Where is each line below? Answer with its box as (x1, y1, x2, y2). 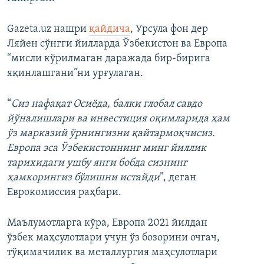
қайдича (89, 24, 130, 35)
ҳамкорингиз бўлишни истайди (7, 172, 160, 184)
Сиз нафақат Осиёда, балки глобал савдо (11, 98, 202, 110)
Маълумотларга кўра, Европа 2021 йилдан (7, 217, 207, 229)
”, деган (160, 172, 196, 184)
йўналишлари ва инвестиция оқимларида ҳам (7, 113, 230, 125)
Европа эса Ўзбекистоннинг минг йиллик (7, 143, 206, 154)
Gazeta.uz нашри (7, 24, 89, 35)
